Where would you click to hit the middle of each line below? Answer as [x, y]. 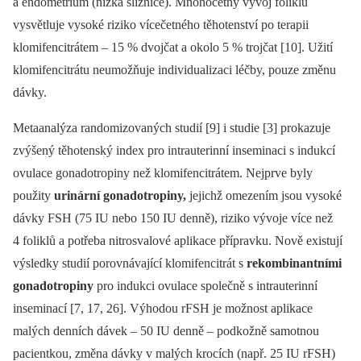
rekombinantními [294, 263]
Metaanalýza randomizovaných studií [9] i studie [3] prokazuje [172, 127]
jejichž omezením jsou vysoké [264, 195]
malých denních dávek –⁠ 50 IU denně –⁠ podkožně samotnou [166, 330]
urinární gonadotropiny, [120, 195]
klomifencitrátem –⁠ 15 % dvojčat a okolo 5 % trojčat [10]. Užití [173, 47]
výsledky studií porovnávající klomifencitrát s [130, 263]
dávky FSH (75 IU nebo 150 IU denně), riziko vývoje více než [173, 218]
